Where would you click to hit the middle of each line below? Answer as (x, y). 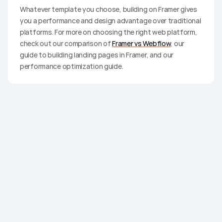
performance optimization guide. (72, 66)
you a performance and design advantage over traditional (111, 20)
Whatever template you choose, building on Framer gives (109, 9)
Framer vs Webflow (141, 43)
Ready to (49, 118)
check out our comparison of (66, 43)
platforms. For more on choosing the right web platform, (109, 32)
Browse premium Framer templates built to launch (107, 131)
